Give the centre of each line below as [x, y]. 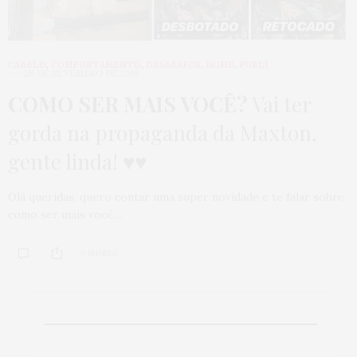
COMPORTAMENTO [96, 64]
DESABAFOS [173, 64]
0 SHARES [99, 253]
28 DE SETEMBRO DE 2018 [82, 73]
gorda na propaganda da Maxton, [163, 132]
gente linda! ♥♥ [77, 161]
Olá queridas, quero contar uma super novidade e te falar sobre [176, 196]
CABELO [27, 64]
